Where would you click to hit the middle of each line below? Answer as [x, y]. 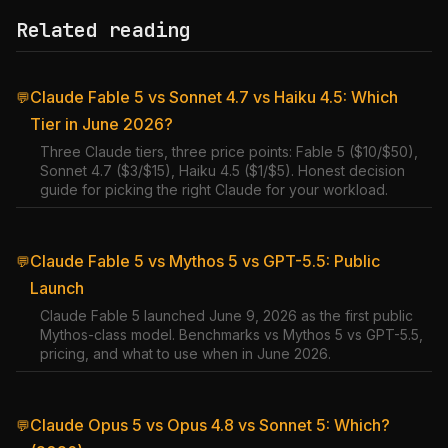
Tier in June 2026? [101, 124]
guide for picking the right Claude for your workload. [214, 189]
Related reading [103, 30]
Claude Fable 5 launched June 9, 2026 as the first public [226, 315]
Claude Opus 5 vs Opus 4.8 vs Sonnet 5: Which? [210, 425]
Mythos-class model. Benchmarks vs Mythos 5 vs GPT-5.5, [231, 334]
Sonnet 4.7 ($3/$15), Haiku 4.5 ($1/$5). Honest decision [222, 170]
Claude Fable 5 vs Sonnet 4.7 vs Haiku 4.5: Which [214, 97]
